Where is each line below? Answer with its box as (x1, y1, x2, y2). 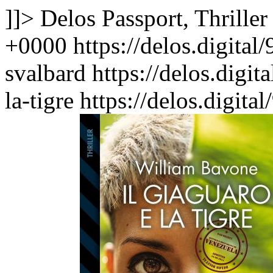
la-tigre (5, 87, 80, 114)
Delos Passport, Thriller (40, 5, 268, 32)
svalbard (5, 60, 86, 87)
